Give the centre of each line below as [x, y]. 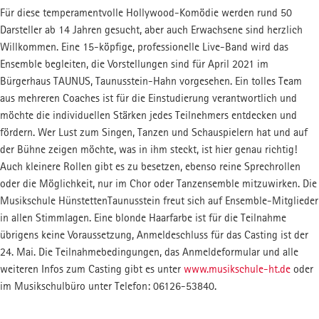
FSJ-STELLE [49, 20]
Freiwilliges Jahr [60, 37]
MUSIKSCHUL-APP [211, 20]
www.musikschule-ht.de [237, 268]
